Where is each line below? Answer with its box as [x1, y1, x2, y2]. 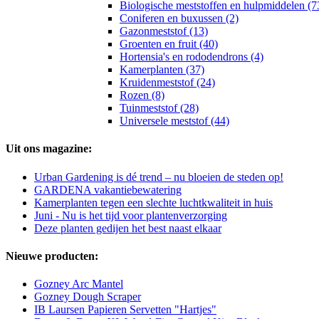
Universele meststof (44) [120, 115, 229, 127]
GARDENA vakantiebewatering [34, 183, 182, 196]
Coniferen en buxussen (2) [120, 12, 239, 25]
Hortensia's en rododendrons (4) [120, 51, 263, 63]
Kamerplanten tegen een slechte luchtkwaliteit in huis [34, 196, 273, 209]
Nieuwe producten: [6, 249, 98, 262]
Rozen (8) [120, 89, 164, 102]
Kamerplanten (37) [120, 63, 204, 76]
